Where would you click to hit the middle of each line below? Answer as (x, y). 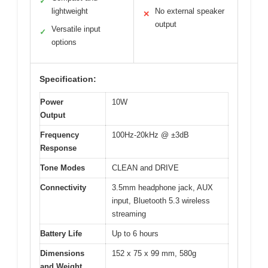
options (64, 42)
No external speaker (190, 11)
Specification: (68, 79)
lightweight (70, 11)
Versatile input (76, 29)
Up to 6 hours (135, 234)
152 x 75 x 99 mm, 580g (154, 254)
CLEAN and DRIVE (145, 168)
